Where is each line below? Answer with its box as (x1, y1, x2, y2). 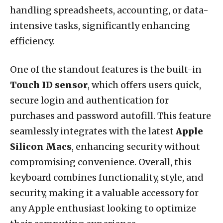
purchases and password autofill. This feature (10, 110, 211, 121)
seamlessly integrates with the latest (10, 125, 176, 137)
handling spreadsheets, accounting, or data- (10, 4, 209, 16)
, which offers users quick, (88, 79, 201, 91)
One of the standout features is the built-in (10, 63, 202, 75)
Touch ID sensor (10, 79, 88, 91)
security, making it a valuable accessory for (10, 187, 199, 199)
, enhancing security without (72, 140, 200, 152)
